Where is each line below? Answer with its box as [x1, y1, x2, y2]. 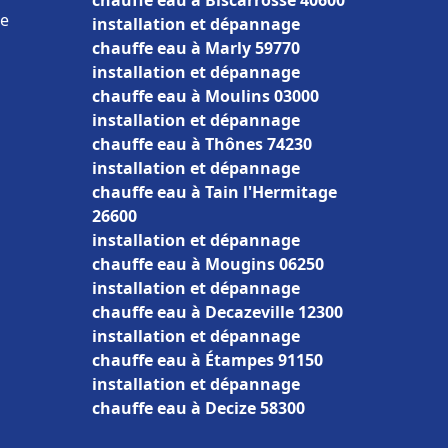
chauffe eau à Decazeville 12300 [92, 301, 343, 323]
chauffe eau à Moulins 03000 [92, 85, 319, 107]
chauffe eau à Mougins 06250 [92, 253, 324, 275]
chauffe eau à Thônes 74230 [92, 133, 312, 155]
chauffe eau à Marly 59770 [92, 37, 300, 59]
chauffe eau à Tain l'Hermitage [92, 181, 337, 203]
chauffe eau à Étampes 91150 [92, 349, 323, 371]
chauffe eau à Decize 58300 [92, 397, 305, 419]
